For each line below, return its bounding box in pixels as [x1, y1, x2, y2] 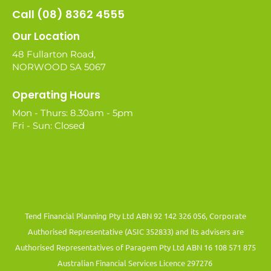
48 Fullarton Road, [12, 48, 96, 60]
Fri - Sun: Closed [12, 119, 85, 131]
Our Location [12, 29, 80, 44]
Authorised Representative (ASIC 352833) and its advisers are [27, 226, 244, 237]
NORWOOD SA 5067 [12, 61, 106, 73]
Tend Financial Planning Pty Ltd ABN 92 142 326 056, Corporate [25, 210, 246, 221]
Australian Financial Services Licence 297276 [57, 257, 214, 268]
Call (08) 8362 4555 [12, 7, 125, 22]
